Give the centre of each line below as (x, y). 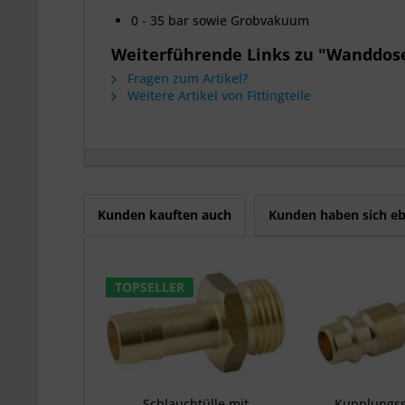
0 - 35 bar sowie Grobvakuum (220, 20)
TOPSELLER (150, 287)
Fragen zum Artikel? (186, 78)
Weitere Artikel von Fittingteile (217, 95)
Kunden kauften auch (165, 215)
